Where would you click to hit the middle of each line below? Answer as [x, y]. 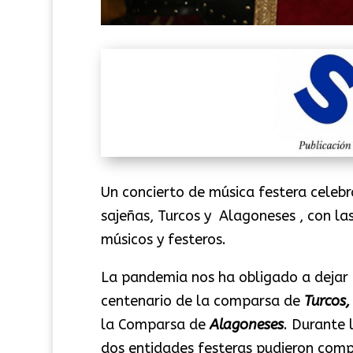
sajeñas [125, 216]
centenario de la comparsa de [202, 301]
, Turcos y [184, 216]
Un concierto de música [179, 192]
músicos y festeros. [163, 239]
